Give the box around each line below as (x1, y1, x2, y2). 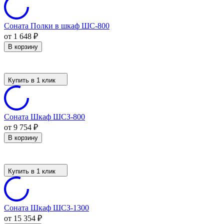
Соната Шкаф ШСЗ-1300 (4, 203, 89, 212)
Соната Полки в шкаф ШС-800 (4, 21, 109, 30)
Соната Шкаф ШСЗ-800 (4, 112, 85, 121)
